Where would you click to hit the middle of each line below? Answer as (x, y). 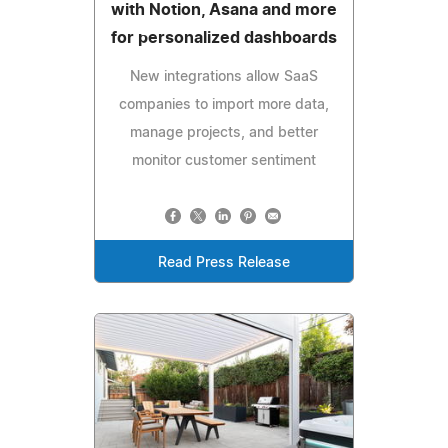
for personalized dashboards (224, 38)
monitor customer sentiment (224, 161)
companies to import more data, (224, 105)
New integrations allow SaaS (224, 77)
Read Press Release (224, 263)
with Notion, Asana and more (224, 10)
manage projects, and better (224, 133)
